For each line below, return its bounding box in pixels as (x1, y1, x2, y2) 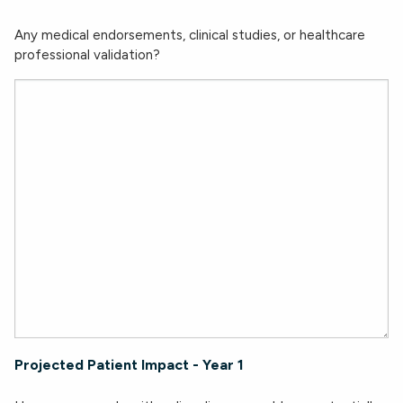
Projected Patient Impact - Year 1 (14, 356, 244, 373)
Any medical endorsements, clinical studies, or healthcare (14, 27, 365, 43)
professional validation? (14, 47, 160, 63)
